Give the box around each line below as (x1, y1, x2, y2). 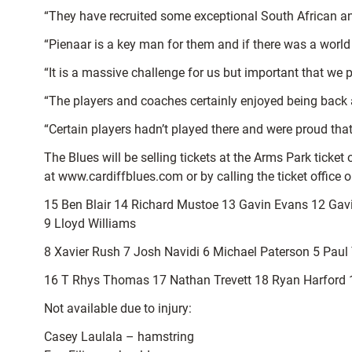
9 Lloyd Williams (44, 216, 136, 232)
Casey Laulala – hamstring (44, 329, 194, 345)
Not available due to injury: (44, 301, 192, 317)
